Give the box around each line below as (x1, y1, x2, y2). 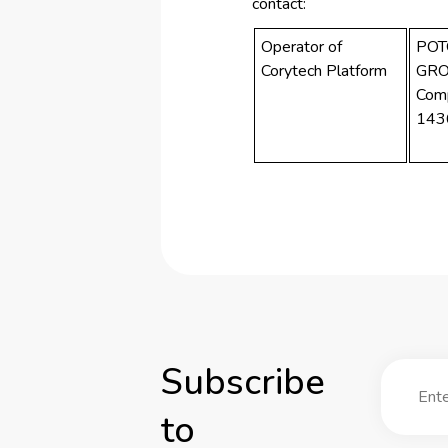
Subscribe (160, 358, 325, 407)
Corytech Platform (261, 60, 388, 83)
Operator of (261, 36, 343, 59)
